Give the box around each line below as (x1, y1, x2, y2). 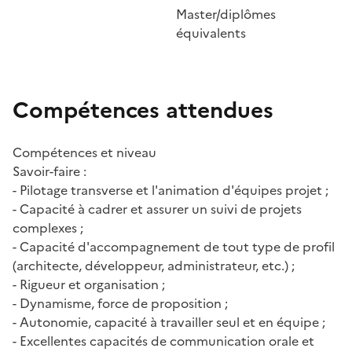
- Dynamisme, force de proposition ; (13, 294, 228, 313)
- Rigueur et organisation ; (13, 275, 165, 295)
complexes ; (13, 218, 83, 238)
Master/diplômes (176, 5, 276, 24)
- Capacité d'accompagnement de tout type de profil (13, 237, 335, 257)
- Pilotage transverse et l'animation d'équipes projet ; (13, 181, 328, 200)
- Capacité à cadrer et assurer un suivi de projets (13, 200, 302, 219)
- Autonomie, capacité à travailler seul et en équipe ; (13, 313, 325, 332)
